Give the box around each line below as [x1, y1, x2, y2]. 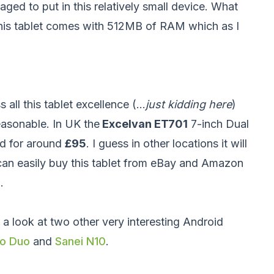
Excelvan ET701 [100, 117, 188, 131]
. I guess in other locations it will [86, 137, 247, 150]
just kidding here [146, 98, 232, 111]
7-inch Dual [188, 117, 249, 131]
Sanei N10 [55, 235, 106, 248]
